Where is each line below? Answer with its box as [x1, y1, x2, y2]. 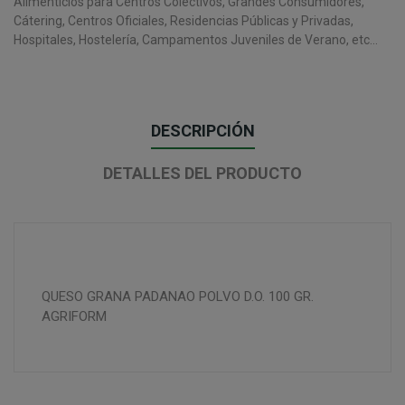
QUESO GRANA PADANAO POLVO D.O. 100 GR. [42, 287, 314, 305]
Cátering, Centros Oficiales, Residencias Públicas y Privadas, [14, 13, 353, 28]
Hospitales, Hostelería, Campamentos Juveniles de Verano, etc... [14, 32, 378, 47]
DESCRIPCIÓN [150, 120, 255, 140]
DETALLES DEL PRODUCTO [103, 163, 302, 183]
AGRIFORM [42, 307, 107, 325]
